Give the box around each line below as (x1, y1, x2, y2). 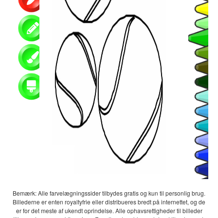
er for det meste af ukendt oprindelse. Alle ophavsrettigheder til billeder (16, 206, 202, 215)
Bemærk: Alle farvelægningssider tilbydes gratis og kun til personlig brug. (13, 188, 205, 197)
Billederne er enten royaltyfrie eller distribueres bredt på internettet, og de (13, 197, 205, 206)
